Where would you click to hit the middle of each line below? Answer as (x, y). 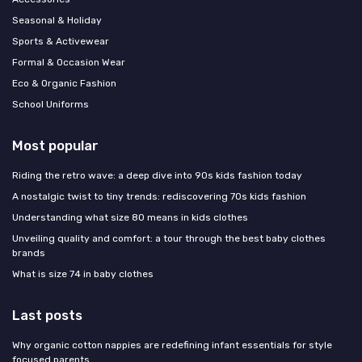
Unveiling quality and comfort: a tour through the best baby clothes (169, 239)
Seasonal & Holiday (57, 21)
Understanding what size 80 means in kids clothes (130, 218)
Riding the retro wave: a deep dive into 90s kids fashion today (157, 176)
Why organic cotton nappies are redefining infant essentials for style (172, 345)
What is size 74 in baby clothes (83, 274)
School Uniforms (51, 105)
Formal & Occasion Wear (69, 63)
